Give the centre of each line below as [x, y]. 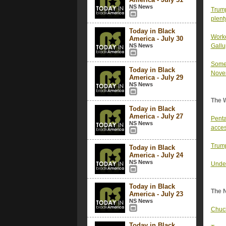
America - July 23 [156, 194]
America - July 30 [156, 39]
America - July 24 [156, 155]
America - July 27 [156, 116]
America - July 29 [156, 77]
